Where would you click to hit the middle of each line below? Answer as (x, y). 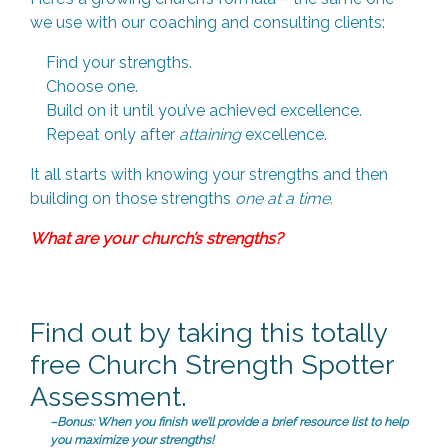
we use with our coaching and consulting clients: (207, 22)
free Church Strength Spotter (211, 364)
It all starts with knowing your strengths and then (209, 174)
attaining (210, 134)
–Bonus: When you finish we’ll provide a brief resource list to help (229, 422)
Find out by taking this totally (208, 332)
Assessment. (108, 396)
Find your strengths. (119, 62)
